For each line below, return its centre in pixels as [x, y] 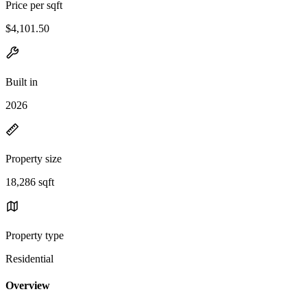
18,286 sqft [30, 182]
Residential [29, 258]
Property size [34, 158]
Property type [35, 235]
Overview [28, 286]
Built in [22, 82]
